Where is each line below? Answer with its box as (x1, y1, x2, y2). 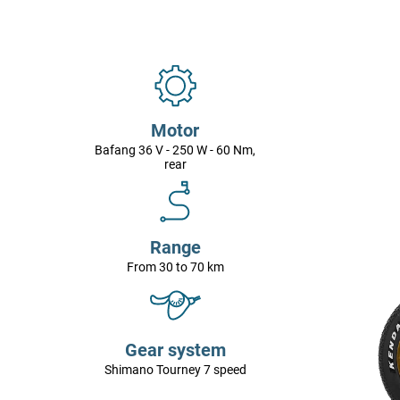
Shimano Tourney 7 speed (104, 362, 246, 378)
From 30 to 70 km (126, 260, 224, 275)
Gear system (124, 339, 226, 362)
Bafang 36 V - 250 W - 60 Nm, (95, 143, 256, 158)
